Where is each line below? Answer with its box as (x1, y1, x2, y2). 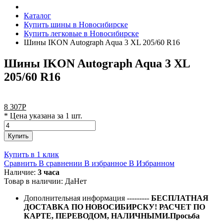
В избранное (84, 159, 127, 167)
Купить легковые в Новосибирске (24, 29, 139, 38)
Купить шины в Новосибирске (24, 20, 128, 29)
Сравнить (4, 159, 37, 167)
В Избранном (129, 159, 174, 167)
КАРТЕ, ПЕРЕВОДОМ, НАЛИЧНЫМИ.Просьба (24, 211, 200, 220)
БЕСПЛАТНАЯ (151, 193, 209, 202)
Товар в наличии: (4, 176, 65, 185)
